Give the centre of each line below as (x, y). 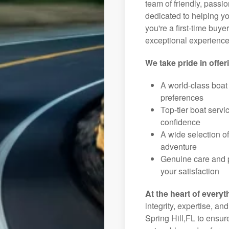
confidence (180, 122)
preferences (182, 97)
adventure (179, 146)
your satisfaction (190, 171)
